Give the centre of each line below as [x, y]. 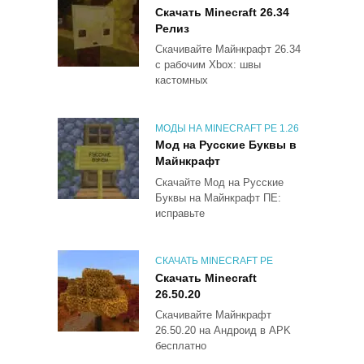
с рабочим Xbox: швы [208, 65]
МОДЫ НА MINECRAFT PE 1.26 [227, 128]
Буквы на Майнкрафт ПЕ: [218, 197]
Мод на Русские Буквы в [226, 145]
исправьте [180, 213]
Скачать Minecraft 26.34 [222, 13]
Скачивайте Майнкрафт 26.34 [228, 50]
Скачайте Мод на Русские [219, 182]
